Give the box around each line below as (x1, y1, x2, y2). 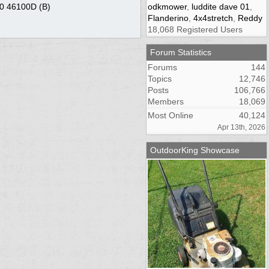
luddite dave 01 (192, 1, 250, 11)
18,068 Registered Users (148, 24, 243, 34)
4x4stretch (193, 13, 233, 23)
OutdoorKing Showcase (150, 145, 240, 155)
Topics (148, 73, 172, 83)
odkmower (148, 1, 187, 11)
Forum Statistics (150, 47, 211, 57)
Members (148, 96, 184, 106)
